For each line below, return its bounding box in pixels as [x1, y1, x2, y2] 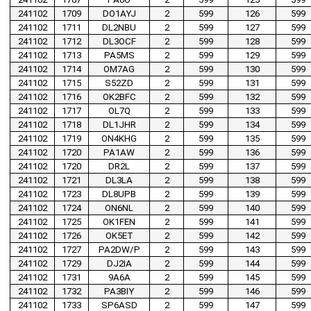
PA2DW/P [98, 244, 140, 255]
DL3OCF [102, 36, 136, 47]
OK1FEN [103, 217, 135, 228]
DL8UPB [102, 189, 136, 200]
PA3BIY [104, 286, 134, 297]
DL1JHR [102, 119, 136, 131]
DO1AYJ [102, 8, 136, 19]
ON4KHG [101, 133, 137, 144]
